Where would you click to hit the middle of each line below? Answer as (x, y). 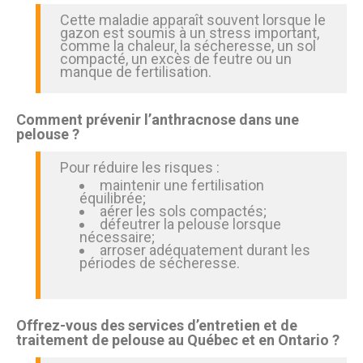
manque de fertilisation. (136, 72)
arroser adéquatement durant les (205, 250)
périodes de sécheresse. (160, 263)
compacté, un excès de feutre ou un (176, 59)
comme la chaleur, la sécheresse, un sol (188, 46)
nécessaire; (117, 237)
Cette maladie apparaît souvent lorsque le (193, 20)
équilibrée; (113, 198)
